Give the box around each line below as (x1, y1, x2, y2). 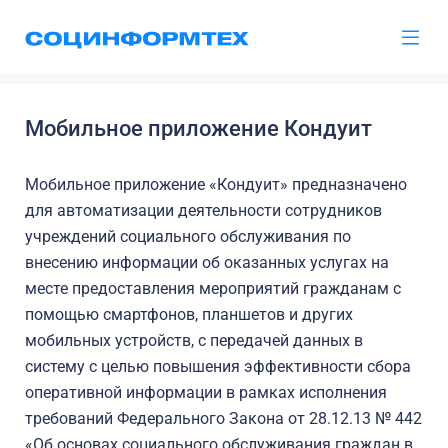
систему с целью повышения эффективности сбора (25, 357, 411, 376)
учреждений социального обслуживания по (25, 227, 351, 246)
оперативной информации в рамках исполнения (25, 383, 387, 402)
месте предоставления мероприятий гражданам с (25, 279, 401, 298)
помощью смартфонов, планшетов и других (25, 305, 353, 324)
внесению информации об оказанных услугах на (25, 253, 389, 272)
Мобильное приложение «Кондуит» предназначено (25, 175, 407, 194)
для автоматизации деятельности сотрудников (25, 201, 382, 220)
